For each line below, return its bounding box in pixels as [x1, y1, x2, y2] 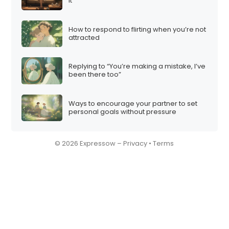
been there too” [68, 70, 122, 80]
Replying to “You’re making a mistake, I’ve [68, 61, 206, 72]
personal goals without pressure [68, 106, 177, 117]
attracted [68, 32, 100, 42]
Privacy [123, 139, 148, 149]
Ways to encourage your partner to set [68, 98, 198, 108]
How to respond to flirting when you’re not [68, 24, 207, 34]
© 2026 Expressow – [55, 139, 124, 149]
